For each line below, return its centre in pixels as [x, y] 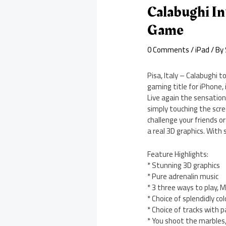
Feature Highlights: [178, 154]
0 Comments [168, 50]
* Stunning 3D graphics [184, 165]
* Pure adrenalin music [183, 177]
